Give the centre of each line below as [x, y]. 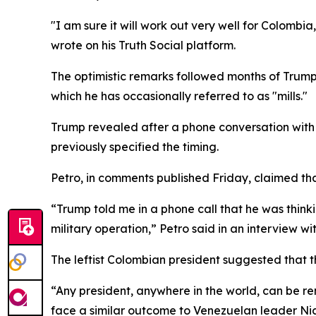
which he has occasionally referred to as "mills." [179, 96]
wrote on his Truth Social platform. [143, 45]
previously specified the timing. [135, 147]
